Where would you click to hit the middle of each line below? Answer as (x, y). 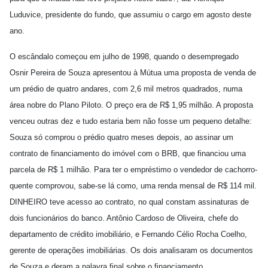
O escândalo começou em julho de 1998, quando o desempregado (124, 57)
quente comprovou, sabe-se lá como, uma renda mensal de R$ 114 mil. (133, 186)
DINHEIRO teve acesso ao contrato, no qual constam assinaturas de (129, 202)
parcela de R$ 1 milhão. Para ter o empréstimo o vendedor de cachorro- (133, 170)
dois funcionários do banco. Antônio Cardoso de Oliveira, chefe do (124, 218)
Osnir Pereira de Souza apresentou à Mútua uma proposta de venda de (133, 73)
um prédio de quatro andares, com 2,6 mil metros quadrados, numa (126, 89)
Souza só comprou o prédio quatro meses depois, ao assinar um (121, 137)
